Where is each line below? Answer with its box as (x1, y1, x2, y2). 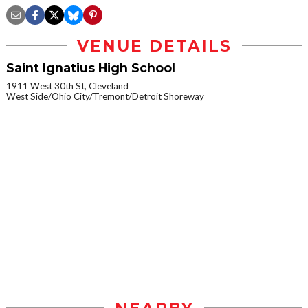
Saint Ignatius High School (6, 60, 175, 75)
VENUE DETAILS (76, 36, 232, 56)
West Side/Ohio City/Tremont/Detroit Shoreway (6, 90, 204, 102)
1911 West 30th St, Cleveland (6, 80, 129, 91)
